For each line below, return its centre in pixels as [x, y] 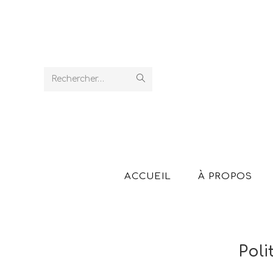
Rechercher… [78, 79]
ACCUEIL [148, 176]
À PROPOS [225, 176]
